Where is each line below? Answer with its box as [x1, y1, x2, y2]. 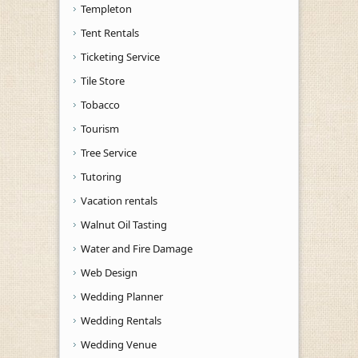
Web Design [81, 265, 137, 280]
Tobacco [81, 97, 120, 112]
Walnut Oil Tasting [81, 217, 167, 232]
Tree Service [81, 145, 137, 160]
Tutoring [81, 169, 121, 184]
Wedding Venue [81, 336, 157, 352]
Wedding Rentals [81, 312, 161, 328]
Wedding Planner [81, 288, 163, 304]
